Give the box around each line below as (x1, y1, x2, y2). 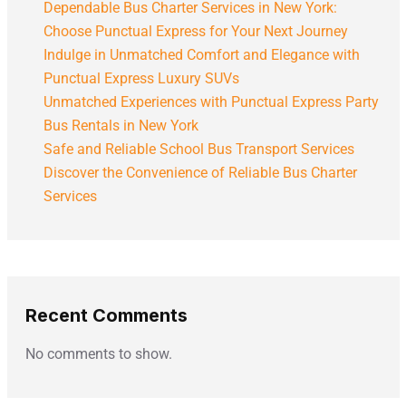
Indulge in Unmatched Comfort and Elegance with (43, 45, 360, 63)
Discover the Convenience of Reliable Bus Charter (43, 163, 357, 181)
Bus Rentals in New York (43, 116, 198, 134)
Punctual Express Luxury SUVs (43, 69, 239, 87)
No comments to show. (24, 345, 172, 363)
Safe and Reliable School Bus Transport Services (43, 140, 354, 158)
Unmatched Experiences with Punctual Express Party (43, 92, 379, 111)
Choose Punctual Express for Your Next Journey (43, 22, 348, 40)
